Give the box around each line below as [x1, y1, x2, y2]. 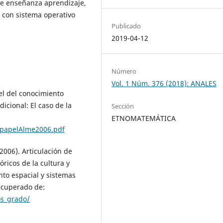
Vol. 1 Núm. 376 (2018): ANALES [111, 79, 217, 89]
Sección [111, 102, 134, 111]
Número [111, 67, 137, 76]
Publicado [111, 21, 141, 31]
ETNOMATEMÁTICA [111, 113, 176, 123]
